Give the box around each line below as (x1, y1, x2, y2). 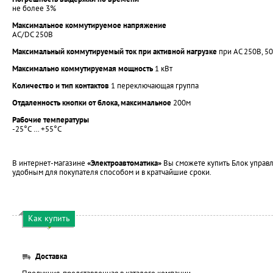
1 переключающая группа (109, 80, 199, 91)
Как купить (28, 213, 70, 224)
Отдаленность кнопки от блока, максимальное (12, 97, 171, 108)
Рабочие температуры (12, 115, 89, 125)
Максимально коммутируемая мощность (12, 63, 153, 74)
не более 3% (12, 3, 56, 13)
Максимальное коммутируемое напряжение (12, 20, 166, 30)
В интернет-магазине (12, 158, 87, 168)
